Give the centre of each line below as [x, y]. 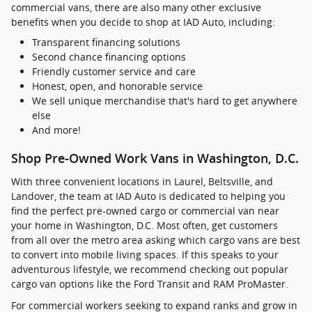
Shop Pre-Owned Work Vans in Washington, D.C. [155, 159]
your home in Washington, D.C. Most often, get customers [145, 225]
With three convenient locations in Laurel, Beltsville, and [142, 181]
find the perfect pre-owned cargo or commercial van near [145, 210]
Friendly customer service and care [114, 72]
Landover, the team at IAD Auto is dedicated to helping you [148, 196]
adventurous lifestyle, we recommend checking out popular [150, 269]
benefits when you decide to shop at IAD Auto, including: [143, 22]
